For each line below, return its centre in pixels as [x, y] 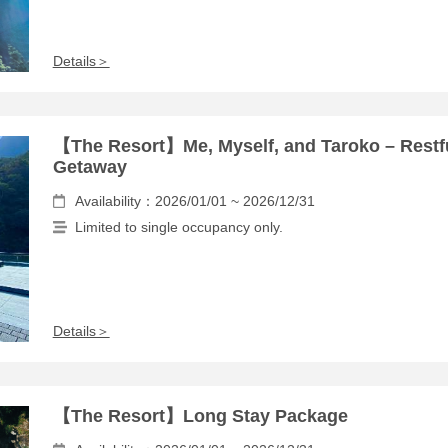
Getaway [89, 167]
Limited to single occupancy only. [178, 227]
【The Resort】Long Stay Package [200, 415]
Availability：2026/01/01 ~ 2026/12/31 [194, 201]
